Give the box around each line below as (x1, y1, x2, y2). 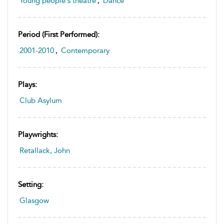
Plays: (18, 79, 37, 89)
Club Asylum (19, 95, 62, 105)
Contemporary (61, 45, 109, 55)
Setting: (18, 179, 43, 189)
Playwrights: (18, 129, 58, 139)
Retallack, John (19, 145, 70, 155)
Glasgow (19, 195, 49, 205)
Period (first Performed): (18, 29, 99, 39)
